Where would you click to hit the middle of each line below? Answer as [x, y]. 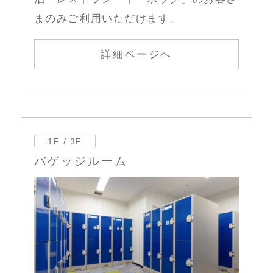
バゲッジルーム [81, 161]
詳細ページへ [136, 54]
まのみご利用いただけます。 [107, 18]
